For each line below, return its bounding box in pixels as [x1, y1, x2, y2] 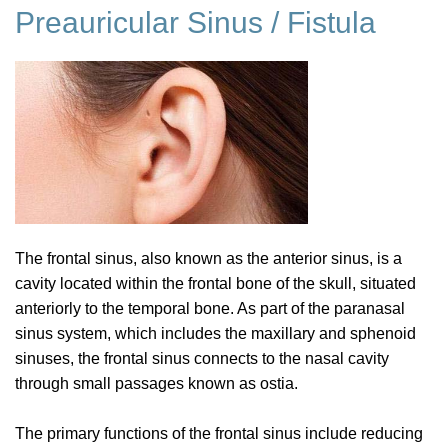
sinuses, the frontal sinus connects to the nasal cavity [15, 349, 389, 367]
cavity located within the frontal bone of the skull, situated [15, 274, 416, 292]
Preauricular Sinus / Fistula [15, 6, 376, 40]
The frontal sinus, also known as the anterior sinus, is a [15, 249, 402, 267]
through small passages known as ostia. [15, 374, 302, 392]
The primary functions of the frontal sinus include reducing [15, 424, 423, 442]
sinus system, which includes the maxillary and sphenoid [15, 324, 416, 342]
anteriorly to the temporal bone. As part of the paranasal [15, 299, 405, 317]
